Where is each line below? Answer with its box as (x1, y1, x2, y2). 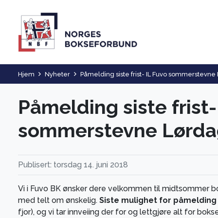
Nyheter (45, 71, 70, 78)
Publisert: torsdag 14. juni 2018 (18, 160, 128, 169)
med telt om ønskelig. (18, 195, 99, 205)
